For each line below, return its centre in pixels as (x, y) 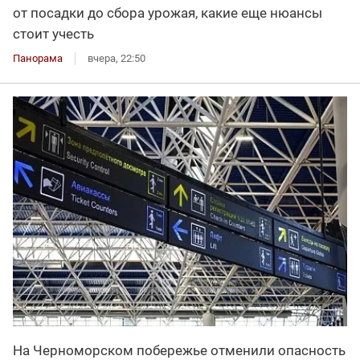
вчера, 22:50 (117, 59)
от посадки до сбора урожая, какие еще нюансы (168, 13)
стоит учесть (53, 34)
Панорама (38, 59)
